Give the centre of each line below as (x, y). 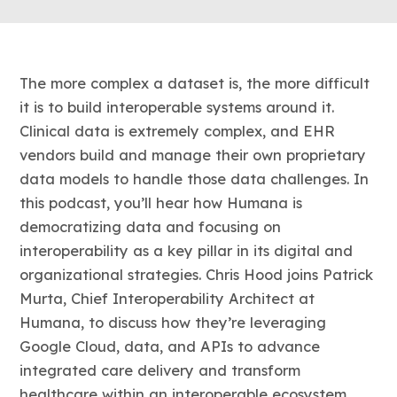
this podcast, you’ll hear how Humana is (161, 202)
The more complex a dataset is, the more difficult (195, 83)
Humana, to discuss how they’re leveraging (173, 322)
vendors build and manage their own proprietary (193, 155)
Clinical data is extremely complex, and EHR (178, 131)
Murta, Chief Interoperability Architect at (167, 298)
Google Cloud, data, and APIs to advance (170, 346)
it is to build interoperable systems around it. (177, 107)
